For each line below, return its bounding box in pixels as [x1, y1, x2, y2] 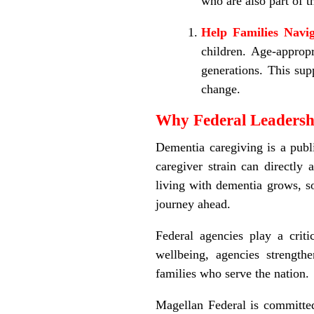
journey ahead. [156, 196, 231, 211]
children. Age [201, 43, 272, 58]
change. [201, 81, 240, 96]
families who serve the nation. [156, 266, 309, 280]
